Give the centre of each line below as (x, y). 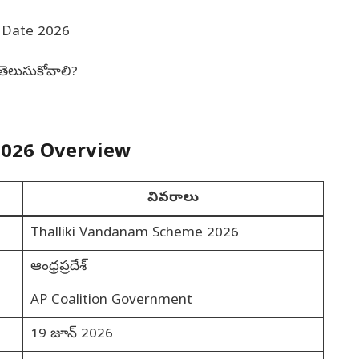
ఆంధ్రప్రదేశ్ (58, 268)
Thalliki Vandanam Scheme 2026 (134, 234)
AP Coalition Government (111, 301)
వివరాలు (173, 199)
